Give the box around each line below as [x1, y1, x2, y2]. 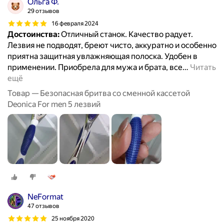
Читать [190, 62, 216, 72]
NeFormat [27, 192, 63, 202]
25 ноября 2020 [51, 214, 94, 222]
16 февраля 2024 [51, 19, 98, 27]
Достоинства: [7, 29, 59, 39]
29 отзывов [27, 7, 59, 15]
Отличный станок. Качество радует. [59, 29, 193, 39]
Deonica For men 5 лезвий [7, 99, 100, 109]
